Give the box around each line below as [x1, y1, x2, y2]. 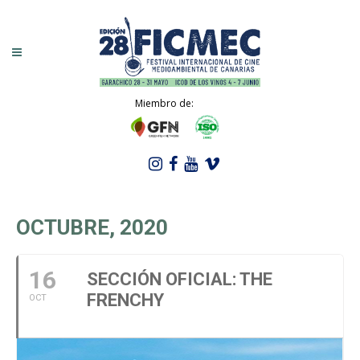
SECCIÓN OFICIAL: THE [87, 269, 272, 289]
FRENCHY [87, 290, 164, 310]
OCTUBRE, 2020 [16, 215, 168, 239]
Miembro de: [134, 96, 194, 110]
